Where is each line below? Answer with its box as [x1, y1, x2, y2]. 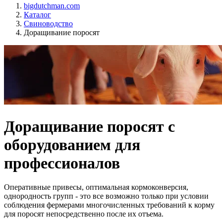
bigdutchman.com [24, 1, 80, 10]
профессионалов [4, 154, 120, 172]
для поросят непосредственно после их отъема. [4, 210, 164, 219]
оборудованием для [4, 135, 140, 154]
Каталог [24, 10, 51, 19]
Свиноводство [24, 19, 73, 28]
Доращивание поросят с [4, 117, 175, 135]
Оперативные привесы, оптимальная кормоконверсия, [4, 183, 188, 192]
